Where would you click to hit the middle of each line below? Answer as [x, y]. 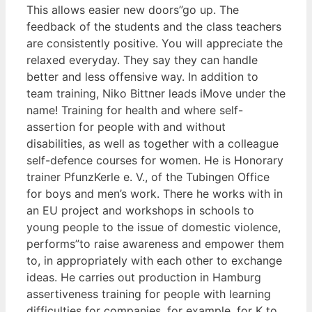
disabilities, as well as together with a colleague [153, 143]
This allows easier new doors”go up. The [133, 9]
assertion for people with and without [126, 126]
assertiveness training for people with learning [149, 294]
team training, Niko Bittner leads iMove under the [156, 93]
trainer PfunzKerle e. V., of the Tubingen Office [148, 177]
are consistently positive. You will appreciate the [155, 43]
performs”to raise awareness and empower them [155, 243]
